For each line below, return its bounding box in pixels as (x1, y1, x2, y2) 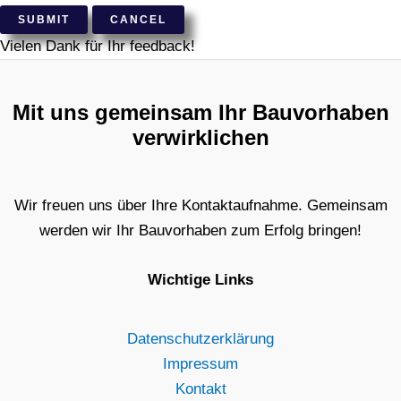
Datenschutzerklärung (127, 329, 274, 347)
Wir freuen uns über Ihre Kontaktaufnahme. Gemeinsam (13, 196, 388, 214)
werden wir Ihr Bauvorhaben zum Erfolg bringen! (39, 221, 362, 239)
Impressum (163, 354, 238, 372)
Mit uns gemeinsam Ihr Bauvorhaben (12, 100, 389, 125)
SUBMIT (18, 13, 70, 27)
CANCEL (110, 13, 166, 27)
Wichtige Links (148, 270, 253, 288)
